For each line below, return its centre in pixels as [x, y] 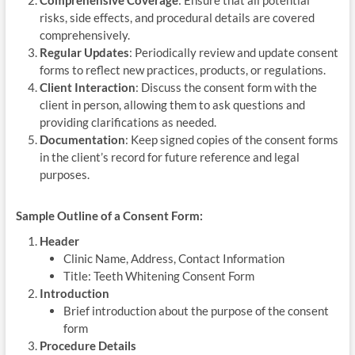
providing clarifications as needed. [128, 122]
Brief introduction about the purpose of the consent [196, 310]
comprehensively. [84, 34]
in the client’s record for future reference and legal [169, 157]
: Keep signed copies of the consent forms [231, 139]
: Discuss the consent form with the [226, 87]
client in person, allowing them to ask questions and [172, 104]
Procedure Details [88, 345]
